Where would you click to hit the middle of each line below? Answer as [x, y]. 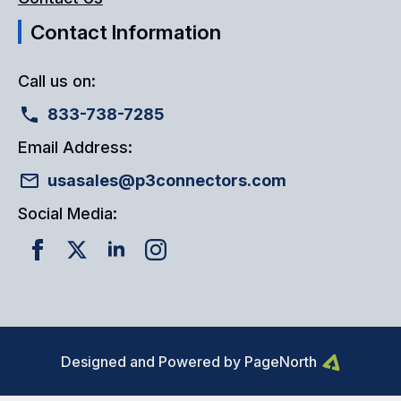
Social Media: [68, 214]
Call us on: [57, 81]
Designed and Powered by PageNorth [189, 361]
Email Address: [75, 147]
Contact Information [126, 31]
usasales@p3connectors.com [167, 181]
